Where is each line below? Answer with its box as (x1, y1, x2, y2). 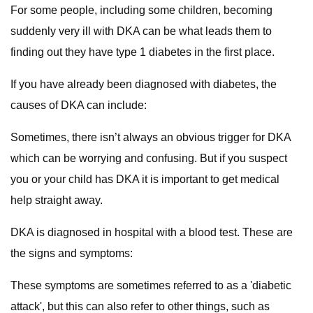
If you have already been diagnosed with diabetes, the (10, 78, 277, 90)
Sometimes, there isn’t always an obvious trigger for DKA (10, 131, 291, 143)
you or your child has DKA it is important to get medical (10, 173, 279, 185)
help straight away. (10, 194, 103, 206)
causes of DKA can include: (10, 99, 149, 111)
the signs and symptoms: (10, 247, 135, 259)
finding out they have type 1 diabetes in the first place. (10, 46, 279, 58)
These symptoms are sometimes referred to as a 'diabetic (10, 279, 291, 291)
